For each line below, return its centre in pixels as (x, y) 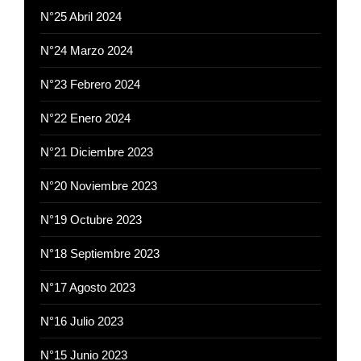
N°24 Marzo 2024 (87, 51)
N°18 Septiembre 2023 (100, 254)
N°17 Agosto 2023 (88, 288)
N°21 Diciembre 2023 (97, 152)
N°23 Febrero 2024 (90, 85)
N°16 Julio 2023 (82, 322)
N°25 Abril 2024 (81, 17)
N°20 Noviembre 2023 (99, 186)
